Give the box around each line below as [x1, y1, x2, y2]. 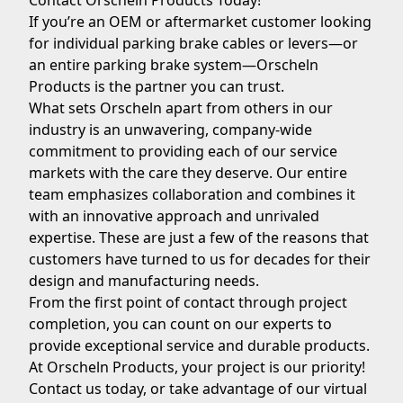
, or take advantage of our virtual [143, 379, 367, 399]
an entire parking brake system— [29, 55, 256, 75]
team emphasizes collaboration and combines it [29, 184, 355, 204]
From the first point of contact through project [29, 292, 347, 312]
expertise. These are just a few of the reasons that [29, 228, 369, 247]
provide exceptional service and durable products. [29, 336, 370, 355]
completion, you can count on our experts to [29, 314, 332, 334]
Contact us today [29, 379, 143, 399]
